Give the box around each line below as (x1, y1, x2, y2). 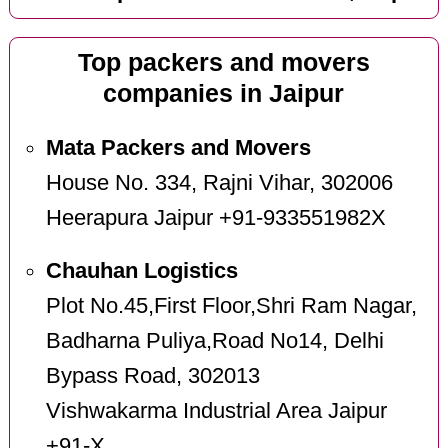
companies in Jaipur (103, 80, 345, 108)
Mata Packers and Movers (45, 135, 311, 160)
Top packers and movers (77, 49, 370, 77)
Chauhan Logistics (45, 258, 238, 283)
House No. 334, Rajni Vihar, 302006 (45, 170, 393, 195)
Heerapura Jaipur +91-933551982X (45, 205, 386, 230)
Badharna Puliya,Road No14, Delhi (45, 328, 384, 353)
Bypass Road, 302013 (45, 363, 260, 388)
